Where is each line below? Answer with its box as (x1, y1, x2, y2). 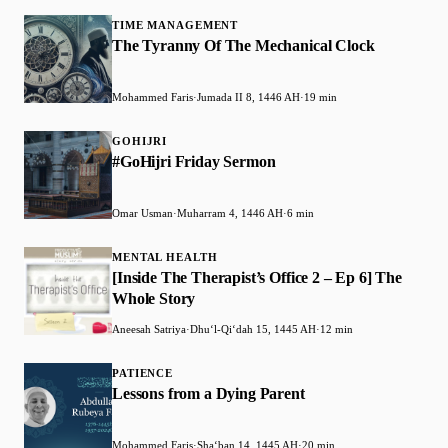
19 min (304, 91, 337, 104)
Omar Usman (112, 207, 173, 220)
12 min (320, 323, 353, 336)
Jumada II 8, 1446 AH (197, 91, 300, 104)
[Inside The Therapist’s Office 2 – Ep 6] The (112, 269, 402, 287)
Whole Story (112, 290, 196, 308)
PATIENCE (112, 367, 174, 380)
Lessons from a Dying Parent (112, 385, 305, 403)
